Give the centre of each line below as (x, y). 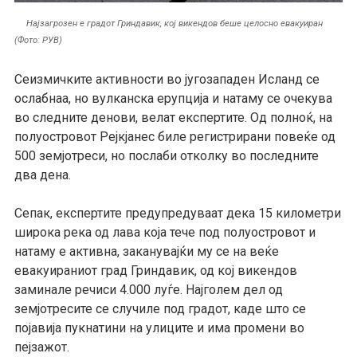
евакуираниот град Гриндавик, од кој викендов (155, 270)
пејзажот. (41, 347)
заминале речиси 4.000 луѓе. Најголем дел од (148, 289)
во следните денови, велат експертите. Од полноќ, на (173, 118)
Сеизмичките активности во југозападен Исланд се (167, 80)
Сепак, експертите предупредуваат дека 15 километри (177, 213)
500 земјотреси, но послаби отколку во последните (166, 156)
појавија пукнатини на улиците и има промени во (159, 328)
